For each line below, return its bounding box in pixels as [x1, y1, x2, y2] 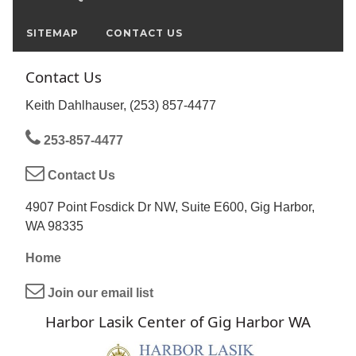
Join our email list [44, 286, 153, 300]
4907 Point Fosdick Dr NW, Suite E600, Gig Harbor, [25, 200, 315, 215]
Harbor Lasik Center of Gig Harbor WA [45, 311, 311, 332]
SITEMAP [26, 27, 79, 40]
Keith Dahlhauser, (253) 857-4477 [25, 99, 216, 113]
